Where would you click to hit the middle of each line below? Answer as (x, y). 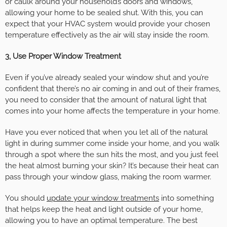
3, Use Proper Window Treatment (63, 56)
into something (186, 198)
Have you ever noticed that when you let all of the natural (106, 133)
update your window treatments (103, 198)
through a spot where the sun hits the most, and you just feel (112, 155)
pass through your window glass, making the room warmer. (108, 177)
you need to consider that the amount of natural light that (106, 100)
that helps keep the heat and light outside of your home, (104, 210)
